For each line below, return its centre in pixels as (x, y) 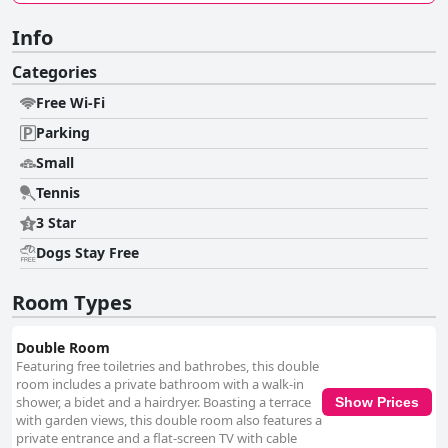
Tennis (58, 193)
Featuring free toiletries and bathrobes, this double (167, 366)
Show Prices (377, 401)
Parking (63, 133)
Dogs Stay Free (87, 253)
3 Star (56, 223)
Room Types (72, 303)
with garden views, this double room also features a (169, 420)
